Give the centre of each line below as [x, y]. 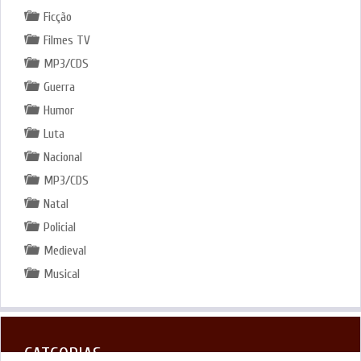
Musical [61, 274]
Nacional [62, 157]
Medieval [64, 250]
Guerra [59, 87]
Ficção [57, 17]
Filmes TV [66, 40]
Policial [59, 227]
